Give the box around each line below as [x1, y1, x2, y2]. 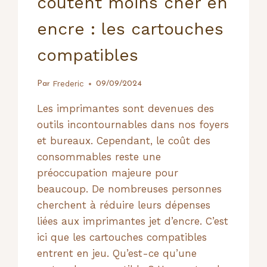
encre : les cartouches [37, 19, 224, 39]
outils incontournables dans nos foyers [37, 118, 229, 131]
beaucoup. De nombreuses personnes [37, 182, 222, 195]
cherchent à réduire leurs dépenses [37, 198, 211, 211]
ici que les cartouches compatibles [37, 231, 207, 243]
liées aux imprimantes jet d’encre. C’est [37, 215, 229, 227]
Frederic [52, 78, 84, 88]
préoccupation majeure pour [37, 166, 179, 179]
